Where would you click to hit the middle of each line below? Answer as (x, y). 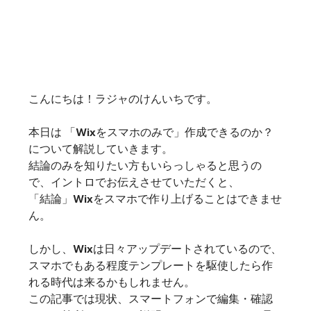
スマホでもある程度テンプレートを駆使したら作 (150, 266)
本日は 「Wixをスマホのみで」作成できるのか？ (151, 132)
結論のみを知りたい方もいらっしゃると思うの (145, 166)
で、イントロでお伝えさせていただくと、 (134, 182)
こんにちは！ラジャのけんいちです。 (123, 99)
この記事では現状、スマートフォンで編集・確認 (150, 299)
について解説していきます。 (100, 149)
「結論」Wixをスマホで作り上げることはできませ (155, 199)
